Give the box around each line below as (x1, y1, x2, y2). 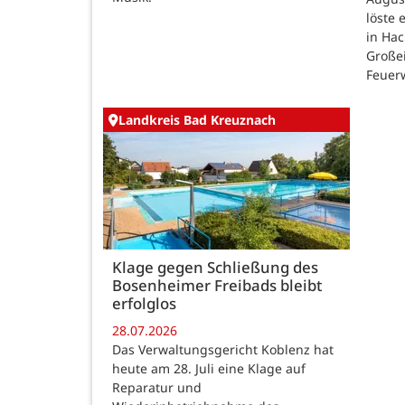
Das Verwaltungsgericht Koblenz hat (112, 340, 334, 358)
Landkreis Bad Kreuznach (118, 111, 276, 129)
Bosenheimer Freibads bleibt (112, 275, 322, 297)
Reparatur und (112, 378, 202, 396)
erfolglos (112, 293, 176, 315)
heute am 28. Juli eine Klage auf (112, 359, 306, 377)
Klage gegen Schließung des (112, 257, 318, 278)
